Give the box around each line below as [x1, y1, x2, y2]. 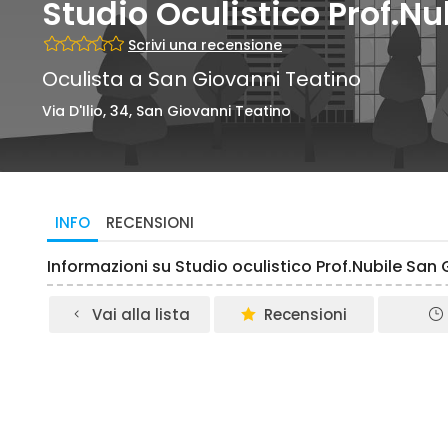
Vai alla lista [91, 304, 190, 325]
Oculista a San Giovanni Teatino [42, 65, 361, 93]
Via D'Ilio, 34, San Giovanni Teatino [42, 101, 291, 121]
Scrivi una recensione [128, 35, 282, 55]
